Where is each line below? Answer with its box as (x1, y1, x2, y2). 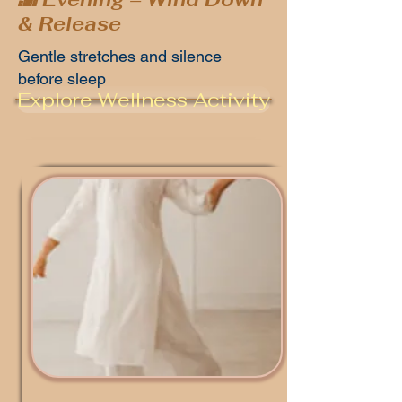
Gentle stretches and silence (18, 47, 222, 66)
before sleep (18, 69, 106, 88)
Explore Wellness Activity (17, 87, 270, 112)
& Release (18, 12, 121, 36)
